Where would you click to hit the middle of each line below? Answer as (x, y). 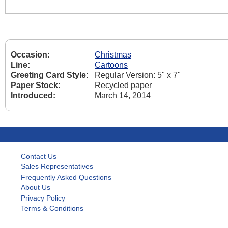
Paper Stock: (36, 85)
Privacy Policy (43, 198)
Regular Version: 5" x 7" (138, 75)
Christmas (113, 55)
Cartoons (111, 65)
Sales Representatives (57, 167)
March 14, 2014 (123, 96)
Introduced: (33, 96)
